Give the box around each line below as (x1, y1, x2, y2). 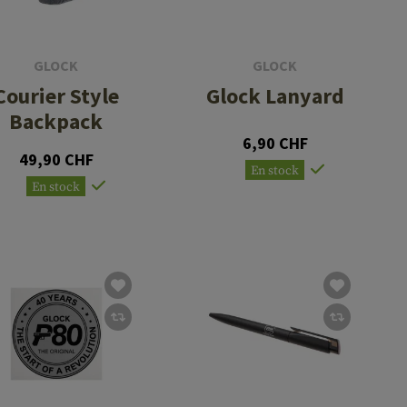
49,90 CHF (18, 149, 94, 171)
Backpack (9, 107, 104, 136)
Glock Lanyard (205, 82, 344, 111)
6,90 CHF (242, 133, 308, 154)
